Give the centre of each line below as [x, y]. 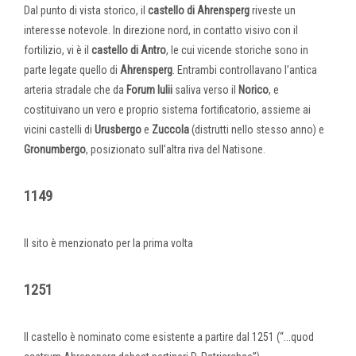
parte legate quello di [72, 70]
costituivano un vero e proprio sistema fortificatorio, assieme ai [167, 109]
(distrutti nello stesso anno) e [257, 129]
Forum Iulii [148, 89]
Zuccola [170, 129]
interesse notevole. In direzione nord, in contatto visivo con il [161, 30]
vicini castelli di [59, 129]
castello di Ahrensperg [199, 10]
